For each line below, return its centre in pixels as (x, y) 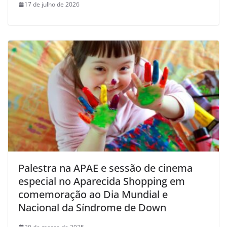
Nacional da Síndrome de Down (92, 207)
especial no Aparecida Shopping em (102, 181)
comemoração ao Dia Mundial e (93, 194)
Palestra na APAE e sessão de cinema (105, 168)
